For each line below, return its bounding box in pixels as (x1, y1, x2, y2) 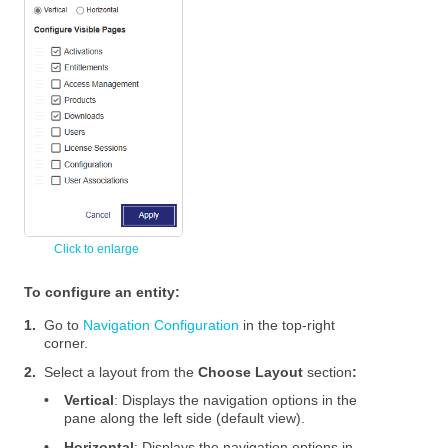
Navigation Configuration (83, 317, 240, 334)
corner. (44, 335, 89, 352)
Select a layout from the (44, 363, 199, 380)
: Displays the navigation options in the (114, 392, 358, 409)
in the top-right (239, 317, 336, 334)
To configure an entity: (24, 284, 181, 301)
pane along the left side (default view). (64, 410, 306, 427)
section (307, 363, 353, 380)
